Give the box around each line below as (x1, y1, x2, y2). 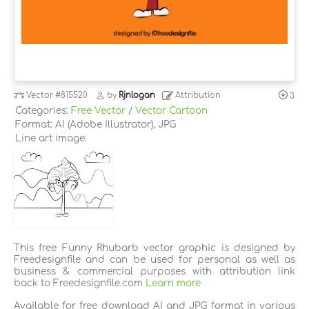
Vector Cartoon (135, 105, 208, 116)
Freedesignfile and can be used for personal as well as (14, 254, 295, 265)
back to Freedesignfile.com (14, 277, 146, 288)
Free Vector (71, 105, 126, 116)
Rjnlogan (119, 91, 156, 101)
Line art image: (15, 132, 87, 143)
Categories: (15, 105, 71, 116)
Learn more (146, 277, 201, 288)
